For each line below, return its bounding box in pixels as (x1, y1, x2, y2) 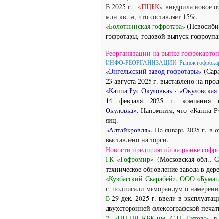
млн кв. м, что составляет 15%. (106, 12, 197, 21)
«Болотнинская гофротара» (106, 22, 186, 31)
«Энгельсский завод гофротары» (106, 66, 204, 76)
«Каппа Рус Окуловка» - (106, 86, 179, 95)
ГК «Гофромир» (106, 154, 154, 164)
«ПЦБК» (137, 2, 165, 11)
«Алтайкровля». (106, 125, 155, 134)
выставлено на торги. (106, 135, 169, 144)
